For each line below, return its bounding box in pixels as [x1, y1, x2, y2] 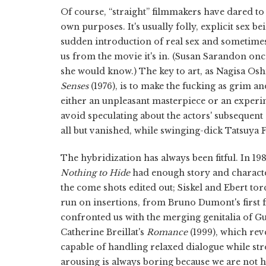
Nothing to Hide [61, 167, 130, 178]
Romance [147, 226, 188, 237]
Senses [61, 80, 88, 91]
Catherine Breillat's [61, 226, 147, 237]
